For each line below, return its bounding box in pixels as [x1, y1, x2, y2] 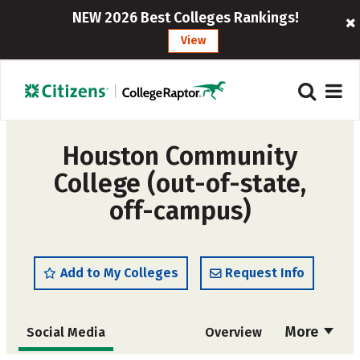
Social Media [27, 325, 105, 340]
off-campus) [109, 195, 251, 226]
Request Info [225, 265, 305, 280]
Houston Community [63, 141, 297, 171]
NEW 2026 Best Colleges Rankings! [72, 9, 299, 27]
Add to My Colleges [60, 265, 178, 280]
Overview [204, 325, 262, 340]
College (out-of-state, [54, 168, 306, 198]
